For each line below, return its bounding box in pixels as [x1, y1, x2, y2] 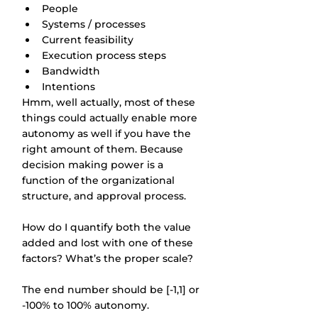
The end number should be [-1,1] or [22, 283, 202, 296]
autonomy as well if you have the [22, 127, 194, 140]
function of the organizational [22, 174, 177, 187]
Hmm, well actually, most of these [22, 96, 198, 109]
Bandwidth [42, 65, 100, 77]
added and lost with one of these [22, 236, 196, 249]
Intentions [42, 80, 95, 93]
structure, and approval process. [22, 190, 186, 202]
